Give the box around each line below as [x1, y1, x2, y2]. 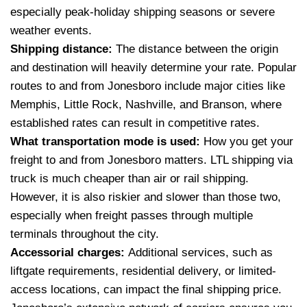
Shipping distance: [10, 42, 116, 56]
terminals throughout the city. [10, 228, 159, 241]
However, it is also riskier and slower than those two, [10, 191, 281, 204]
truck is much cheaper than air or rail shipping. [10, 172, 249, 186]
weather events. [10, 24, 92, 38]
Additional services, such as [128, 246, 273, 260]
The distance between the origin [116, 42, 278, 56]
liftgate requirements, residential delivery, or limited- [10, 265, 276, 278]
